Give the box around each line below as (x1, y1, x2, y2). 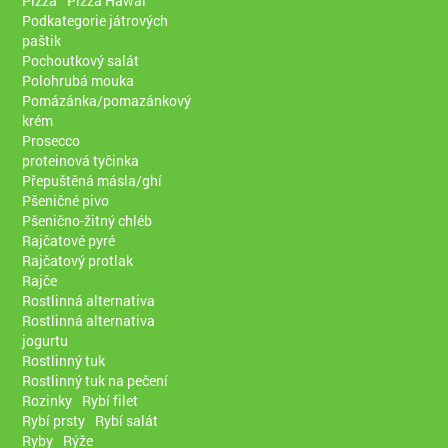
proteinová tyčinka (22, 150, 140, 170)
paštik (22, 30, 62, 50)
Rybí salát (95, 410, 159, 430)
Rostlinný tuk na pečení (22, 370, 169, 390)
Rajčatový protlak (22, 250, 134, 270)
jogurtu (22, 330, 69, 350)
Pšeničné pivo (22, 190, 110, 210)
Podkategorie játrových (22, 10, 169, 30)
